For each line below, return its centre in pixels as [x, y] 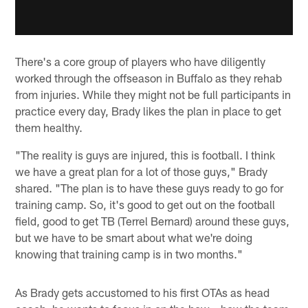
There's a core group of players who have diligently [141, 61]
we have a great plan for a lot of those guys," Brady [142, 171]
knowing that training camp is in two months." [129, 253]
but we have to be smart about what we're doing [134, 237]
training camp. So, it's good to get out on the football [145, 204]
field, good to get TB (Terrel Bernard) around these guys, [153, 220]
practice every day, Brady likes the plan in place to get [148, 110]
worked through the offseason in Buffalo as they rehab [149, 77]
